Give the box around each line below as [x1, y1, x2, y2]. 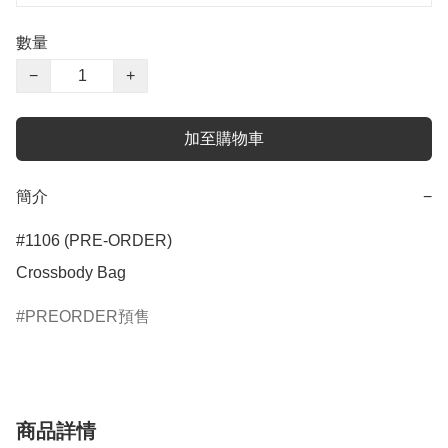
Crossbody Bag [16, 264, 126, 282]
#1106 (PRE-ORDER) [16, 232, 172, 250]
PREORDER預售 [25, 308, 150, 326]
